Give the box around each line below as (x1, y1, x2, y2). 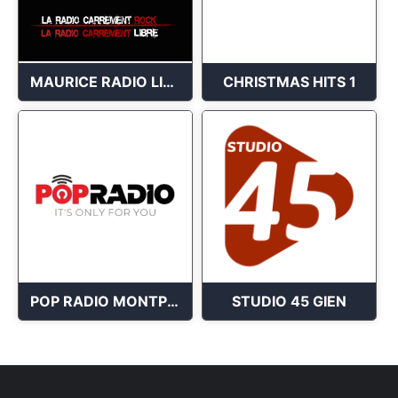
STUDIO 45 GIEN (232, 291, 346, 310)
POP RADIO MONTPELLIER (167, 291, 179, 310)
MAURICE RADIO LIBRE (163, 72, 174, 91)
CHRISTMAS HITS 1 (222, 72, 356, 91)
